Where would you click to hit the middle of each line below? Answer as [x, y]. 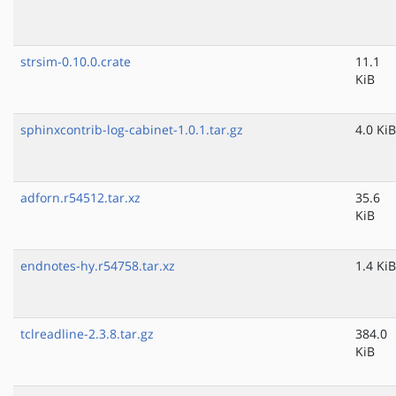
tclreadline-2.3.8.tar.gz [87, 334]
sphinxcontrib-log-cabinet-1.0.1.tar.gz [132, 130]
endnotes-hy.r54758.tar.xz [98, 266]
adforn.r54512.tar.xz [80, 198]
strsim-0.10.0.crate [76, 62]
